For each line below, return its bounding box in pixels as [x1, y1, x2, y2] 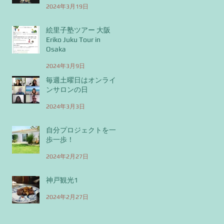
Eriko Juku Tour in [46, 35, 100, 43]
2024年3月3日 [46, 103, 85, 110]
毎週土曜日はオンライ [46, 75, 116, 84]
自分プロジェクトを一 [46, 125, 116, 134]
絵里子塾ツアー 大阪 [46, 25, 110, 34]
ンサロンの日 [46, 85, 88, 93]
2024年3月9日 [46, 62, 85, 70]
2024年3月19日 [46, 3, 88, 10]
